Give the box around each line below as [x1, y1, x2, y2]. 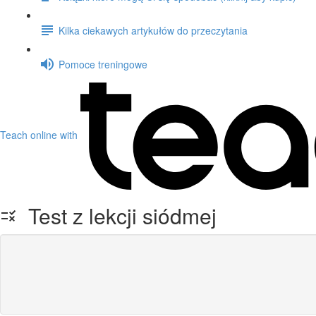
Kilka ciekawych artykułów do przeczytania [59, 23, 248, 37]
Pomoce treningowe [59, 56, 147, 71]
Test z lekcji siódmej [17, 200, 217, 231]
